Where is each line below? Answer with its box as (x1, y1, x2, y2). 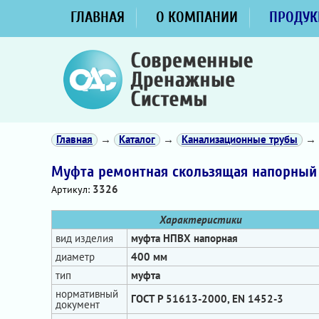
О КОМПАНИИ (156, 9, 238, 26)
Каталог (119, 132, 155, 146)
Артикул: (51, 183, 93, 196)
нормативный (56, 287, 118, 300)
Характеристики (159, 213, 242, 226)
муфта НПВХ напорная (131, 231, 238, 245)
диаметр (56, 250, 95, 263)
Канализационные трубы (182, 132, 298, 146)
